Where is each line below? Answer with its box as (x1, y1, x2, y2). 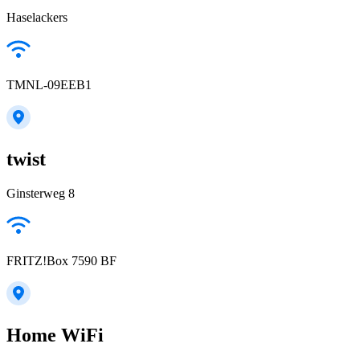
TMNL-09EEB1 (6, 77, 92, 92)
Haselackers (6, 10, 67, 24)
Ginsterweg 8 (6, 186, 75, 200)
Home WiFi (6, 324, 104, 346)
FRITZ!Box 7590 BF (6, 253, 117, 268)
